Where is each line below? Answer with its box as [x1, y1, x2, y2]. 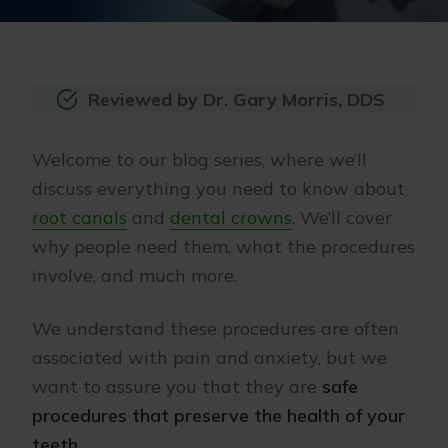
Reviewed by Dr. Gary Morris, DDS [88, 88, 386, 111]
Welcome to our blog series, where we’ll [32, 148, 367, 171]
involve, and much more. [32, 264, 242, 287]
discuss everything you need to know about [32, 177, 405, 200]
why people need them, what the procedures [32, 235, 415, 258]
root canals [32, 206, 127, 229]
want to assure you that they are [32, 375, 322, 398]
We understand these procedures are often [32, 317, 399, 340]
